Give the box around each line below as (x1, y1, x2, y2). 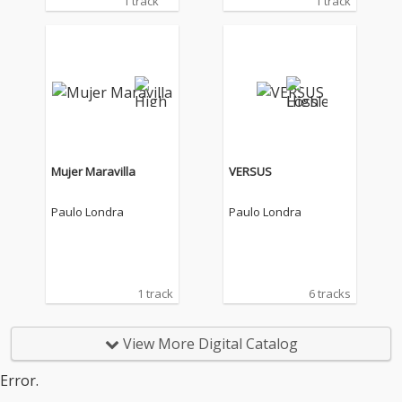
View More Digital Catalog (118, 334, 298, 354)
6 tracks (309, 285, 352, 302)
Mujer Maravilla (50, 163, 135, 180)
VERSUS (229, 163, 273, 180)
